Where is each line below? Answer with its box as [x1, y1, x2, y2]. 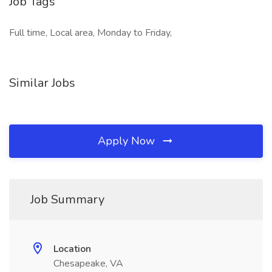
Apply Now [98, 134, 158, 148]
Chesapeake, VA [53, 257, 123, 270]
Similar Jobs [9, 75, 75, 91]
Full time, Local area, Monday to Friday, [9, 26, 172, 39]
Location [53, 242, 91, 256]
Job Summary [30, 191, 104, 208]
